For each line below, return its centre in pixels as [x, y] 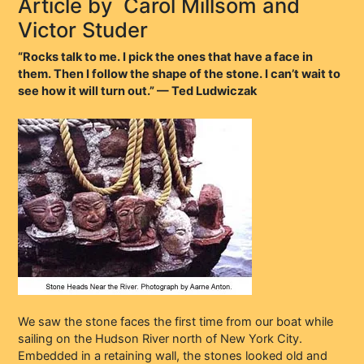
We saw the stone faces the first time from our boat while [176, 322]
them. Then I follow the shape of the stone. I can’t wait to [180, 74]
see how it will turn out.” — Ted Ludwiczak [138, 91]
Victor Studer [83, 30]
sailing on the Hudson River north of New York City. [160, 339]
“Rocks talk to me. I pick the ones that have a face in [166, 56]
